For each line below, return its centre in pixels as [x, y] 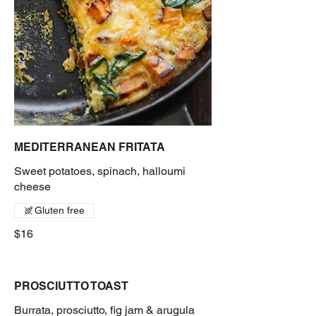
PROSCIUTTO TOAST [71, 286]
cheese [32, 186]
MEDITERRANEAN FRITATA [90, 147]
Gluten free [60, 210]
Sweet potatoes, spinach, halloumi [100, 171]
